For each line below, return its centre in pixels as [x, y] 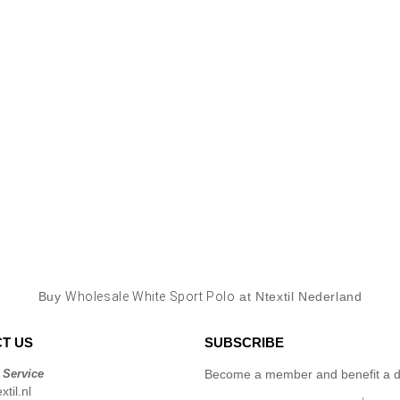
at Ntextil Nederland [299, 296]
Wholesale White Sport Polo [150, 296]
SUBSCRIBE [244, 342]
